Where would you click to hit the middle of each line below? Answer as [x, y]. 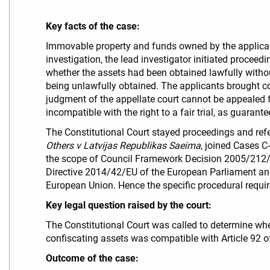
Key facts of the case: [93, 26]
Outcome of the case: [92, 258]
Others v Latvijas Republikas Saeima [123, 145]
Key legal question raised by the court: [129, 205]
